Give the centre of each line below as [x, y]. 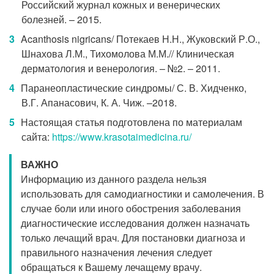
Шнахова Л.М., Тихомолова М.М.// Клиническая [128, 54]
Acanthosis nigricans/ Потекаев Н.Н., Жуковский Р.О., [140, 39]
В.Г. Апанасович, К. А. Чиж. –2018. [99, 102]
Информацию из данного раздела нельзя [114, 179]
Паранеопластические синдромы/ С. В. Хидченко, [134, 88]
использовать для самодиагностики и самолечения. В [143, 194]
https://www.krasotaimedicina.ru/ [122, 137]
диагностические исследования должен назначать [135, 223]
